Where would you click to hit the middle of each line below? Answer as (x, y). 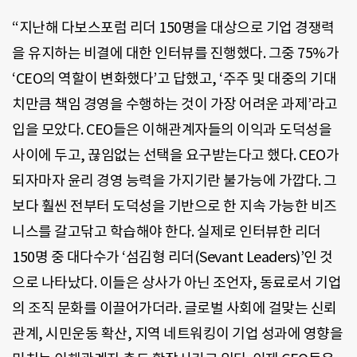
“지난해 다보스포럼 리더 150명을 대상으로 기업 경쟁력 (173, 27)
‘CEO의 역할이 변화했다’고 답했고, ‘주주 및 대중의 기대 (174, 78)
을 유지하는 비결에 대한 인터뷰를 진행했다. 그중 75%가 (175, 53)
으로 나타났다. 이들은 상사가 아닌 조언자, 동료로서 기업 (177, 282)
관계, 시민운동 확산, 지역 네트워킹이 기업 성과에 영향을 (177, 333)
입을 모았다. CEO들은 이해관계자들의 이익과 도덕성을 (172, 129)
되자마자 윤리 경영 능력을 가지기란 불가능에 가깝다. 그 (175, 180)
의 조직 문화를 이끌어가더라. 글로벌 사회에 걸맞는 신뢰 (175, 308)
